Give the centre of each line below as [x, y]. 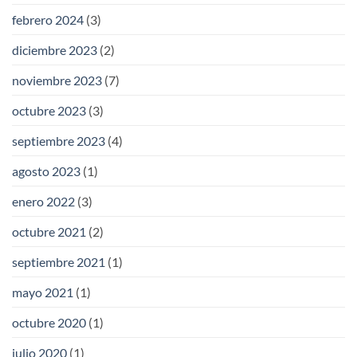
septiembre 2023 [59, 141]
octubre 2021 [49, 232]
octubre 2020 [49, 323]
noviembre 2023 [57, 80]
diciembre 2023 [55, 50]
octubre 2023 [49, 111]
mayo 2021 [43, 292]
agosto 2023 [46, 171]
